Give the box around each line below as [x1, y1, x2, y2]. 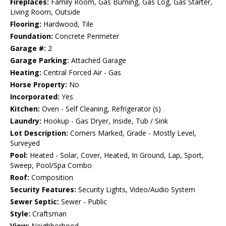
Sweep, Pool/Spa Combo [10, 160, 92, 171]
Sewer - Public [59, 197, 107, 207]
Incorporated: [10, 92, 60, 102]
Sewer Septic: [10, 197, 59, 207]
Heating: [10, 68, 41, 78]
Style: [10, 209, 30, 219]
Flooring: [10, 19, 41, 29]
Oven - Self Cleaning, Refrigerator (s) [40, 104, 161, 114]
